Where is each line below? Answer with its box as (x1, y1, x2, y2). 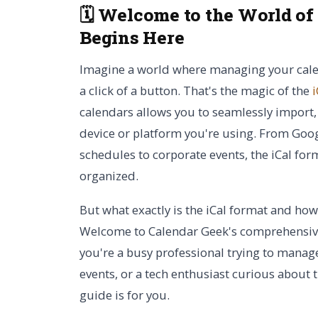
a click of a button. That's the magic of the (79, 82, 312, 99)
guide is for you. (79, 287, 170, 303)
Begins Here (79, 26, 185, 49)
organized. (79, 168, 138, 184)
